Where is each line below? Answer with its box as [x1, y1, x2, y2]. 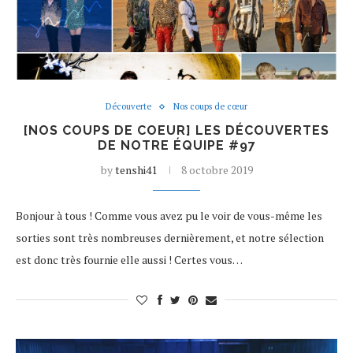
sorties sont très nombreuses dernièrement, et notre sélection [16, 230, 324, 245]
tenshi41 [114, 162, 157, 177]
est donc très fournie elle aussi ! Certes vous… [16, 252, 243, 267]
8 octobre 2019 [180, 162, 253, 177]
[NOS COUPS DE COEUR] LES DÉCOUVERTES [24, 123, 329, 138]
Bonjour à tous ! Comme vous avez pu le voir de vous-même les [16, 208, 322, 223]
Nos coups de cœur [173, 101, 247, 112]
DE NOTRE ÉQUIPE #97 [97, 138, 256, 153]
